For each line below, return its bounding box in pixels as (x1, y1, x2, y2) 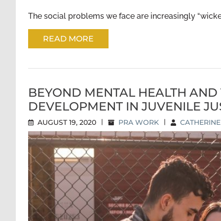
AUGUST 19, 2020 (36, 118, 96, 127)
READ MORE (43, 34, 94, 43)
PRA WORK (118, 118, 159, 127)
